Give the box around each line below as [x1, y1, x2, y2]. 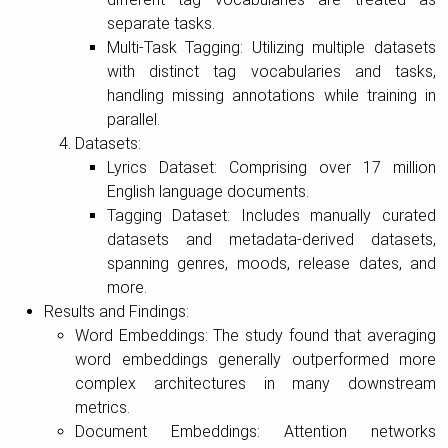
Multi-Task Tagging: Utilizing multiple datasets [106, 37, 436, 57]
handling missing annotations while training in [106, 85, 436, 105]
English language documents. [106, 181, 309, 201]
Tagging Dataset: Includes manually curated [106, 205, 436, 225]
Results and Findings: [43, 301, 189, 321]
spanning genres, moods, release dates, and [106, 253, 436, 273]
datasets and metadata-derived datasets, [106, 229, 436, 249]
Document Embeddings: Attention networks [75, 421, 436, 441]
